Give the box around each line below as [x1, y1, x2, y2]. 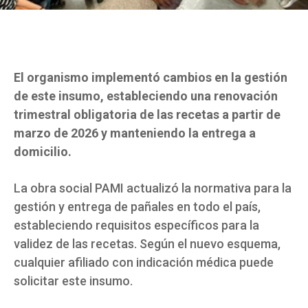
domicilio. [14, 144, 71, 159]
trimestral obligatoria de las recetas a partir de [14, 107, 280, 122]
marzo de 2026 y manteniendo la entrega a [14, 126, 256, 141]
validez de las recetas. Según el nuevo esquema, [14, 236, 280, 252]
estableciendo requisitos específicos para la [14, 218, 259, 233]
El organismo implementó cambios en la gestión [14, 70, 287, 85]
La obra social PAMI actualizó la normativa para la [14, 181, 291, 196]
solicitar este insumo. [14, 274, 133, 289]
